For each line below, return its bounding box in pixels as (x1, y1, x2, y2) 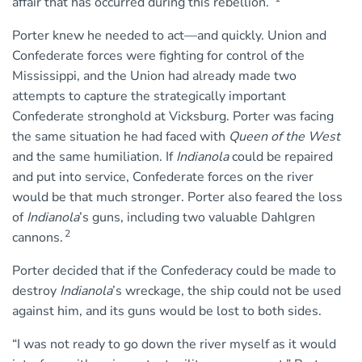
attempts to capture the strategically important (12, 87, 286, 106)
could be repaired (229, 148, 333, 166)
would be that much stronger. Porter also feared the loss (12, 188, 343, 207)
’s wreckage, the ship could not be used (112, 282, 341, 301)
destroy (12, 282, 60, 301)
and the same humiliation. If (12, 148, 176, 166)
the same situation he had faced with (12, 128, 229, 146)
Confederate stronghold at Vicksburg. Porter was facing (12, 107, 334, 126)
